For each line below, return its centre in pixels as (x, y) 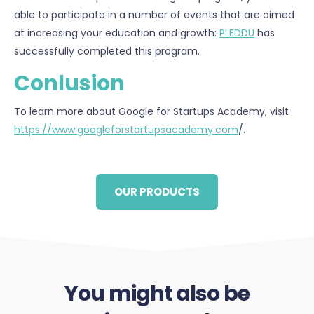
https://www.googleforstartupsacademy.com (126, 130)
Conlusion (69, 84)
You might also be (157, 294)
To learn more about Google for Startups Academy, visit (151, 112)
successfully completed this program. (107, 52)
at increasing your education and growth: (117, 33)
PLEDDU (237, 33)
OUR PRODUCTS (157, 192)
